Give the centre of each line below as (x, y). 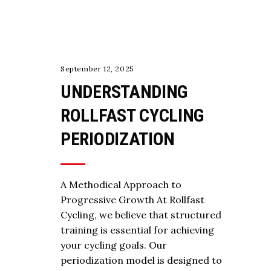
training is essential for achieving (137, 230)
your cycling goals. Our (114, 245)
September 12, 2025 (97, 68)
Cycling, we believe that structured (141, 214)
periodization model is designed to (141, 260)
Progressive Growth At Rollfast (132, 199)
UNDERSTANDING (124, 91)
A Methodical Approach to (121, 184)
